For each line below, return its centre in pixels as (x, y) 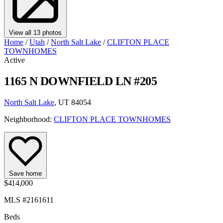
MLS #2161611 (29, 200)
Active (14, 60)
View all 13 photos (35, 32)
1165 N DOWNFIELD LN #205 (81, 81)
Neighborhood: (29, 119)
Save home (25, 173)
